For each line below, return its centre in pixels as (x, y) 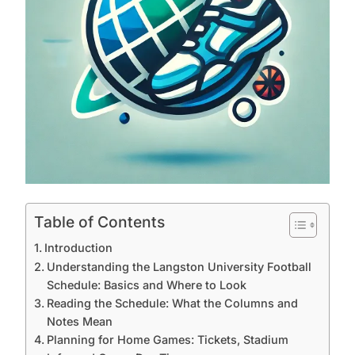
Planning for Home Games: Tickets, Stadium (167, 339)
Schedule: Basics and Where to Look (146, 284)
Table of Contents (99, 221)
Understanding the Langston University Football (179, 266)
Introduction (78, 247)
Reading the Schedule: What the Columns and (172, 303)
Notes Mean (79, 321)
